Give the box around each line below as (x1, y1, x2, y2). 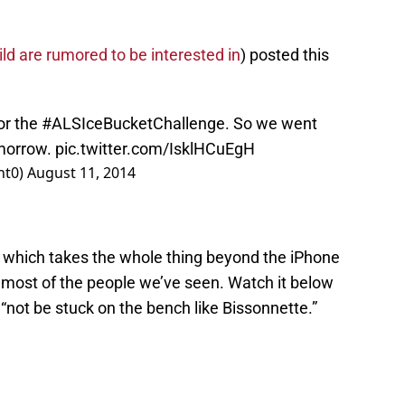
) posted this (240, 45, 329, 65)
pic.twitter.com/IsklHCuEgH (55, 139, 255, 159)
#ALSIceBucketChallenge (42, 114, 225, 134)
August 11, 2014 (27, 163, 136, 184)
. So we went (225, 114, 317, 134)
